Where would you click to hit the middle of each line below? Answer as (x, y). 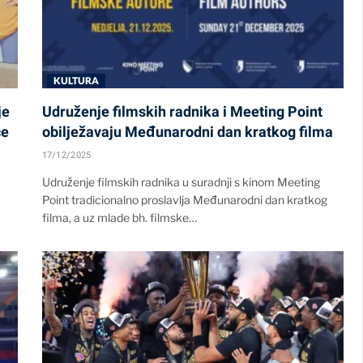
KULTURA (76, 80)
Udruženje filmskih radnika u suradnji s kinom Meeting (181, 181)
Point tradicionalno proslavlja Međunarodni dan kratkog (184, 199)
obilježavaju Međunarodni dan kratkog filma (187, 131)
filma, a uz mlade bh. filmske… (119, 217)
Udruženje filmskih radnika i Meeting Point (182, 111)
